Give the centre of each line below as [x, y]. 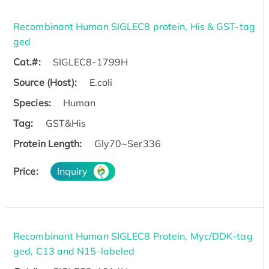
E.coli [101, 82]
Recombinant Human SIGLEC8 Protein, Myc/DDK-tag [133, 236]
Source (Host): [45, 82]
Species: [32, 102]
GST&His [66, 123]
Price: [26, 171]
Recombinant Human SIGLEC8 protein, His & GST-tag [134, 26]
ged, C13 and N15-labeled [74, 251]
